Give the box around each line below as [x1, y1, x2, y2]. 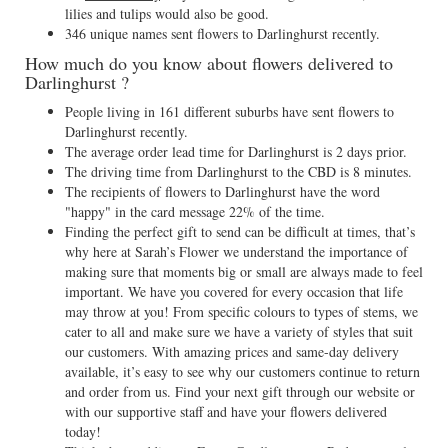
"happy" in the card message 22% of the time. [65, 202, 325, 221]
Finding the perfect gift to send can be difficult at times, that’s [65, 222, 415, 241]
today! [65, 422, 101, 441]
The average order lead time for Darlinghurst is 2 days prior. [65, 142, 407, 161]
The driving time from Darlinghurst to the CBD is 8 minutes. [65, 162, 412, 181]
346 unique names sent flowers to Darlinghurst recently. [65, 24, 380, 43]
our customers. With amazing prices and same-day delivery [65, 342, 399, 361]
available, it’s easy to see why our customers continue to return [65, 362, 420, 381]
